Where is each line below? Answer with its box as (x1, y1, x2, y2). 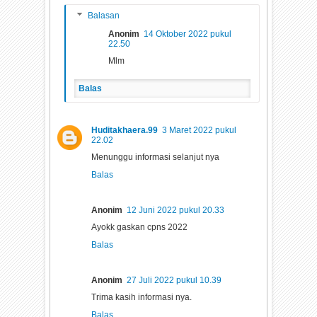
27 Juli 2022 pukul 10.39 (127, 275, 222, 286)
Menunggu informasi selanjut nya (91, 152, 220, 163)
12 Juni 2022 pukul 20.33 (127, 205, 225, 216)
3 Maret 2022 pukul (162, 125, 237, 136)
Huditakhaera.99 (91, 125, 158, 136)
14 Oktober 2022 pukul (144, 29, 232, 40)
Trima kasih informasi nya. (91, 292, 192, 303)
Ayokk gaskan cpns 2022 (91, 222, 188, 233)
